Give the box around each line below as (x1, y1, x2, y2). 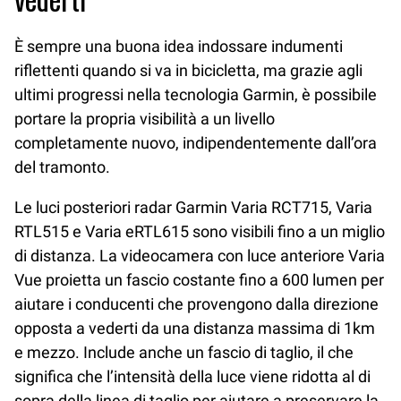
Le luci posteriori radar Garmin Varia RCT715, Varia (14, 197, 372, 217)
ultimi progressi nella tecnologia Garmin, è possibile (14, 84, 377, 104)
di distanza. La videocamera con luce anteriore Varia (14, 245, 385, 265)
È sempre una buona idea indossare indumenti (14, 36, 343, 55)
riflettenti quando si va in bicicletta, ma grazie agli (14, 60, 363, 80)
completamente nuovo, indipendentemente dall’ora (14, 132, 377, 152)
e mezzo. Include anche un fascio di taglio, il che (14, 342, 354, 362)
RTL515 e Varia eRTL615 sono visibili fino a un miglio (14, 221, 385, 241)
